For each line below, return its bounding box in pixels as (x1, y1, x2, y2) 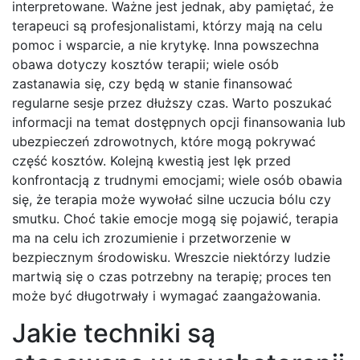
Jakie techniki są (12, 317, 215, 350)
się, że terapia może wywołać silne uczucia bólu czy (12, 191, 331, 208)
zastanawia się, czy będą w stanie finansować (12, 76, 292, 92)
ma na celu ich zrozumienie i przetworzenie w (12, 230, 291, 247)
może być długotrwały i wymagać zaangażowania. (12, 288, 321, 305)
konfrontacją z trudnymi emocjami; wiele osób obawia (12, 172, 342, 189)
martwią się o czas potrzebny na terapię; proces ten (12, 268, 331, 285)
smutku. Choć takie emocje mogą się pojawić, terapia (12, 211, 338, 227)
